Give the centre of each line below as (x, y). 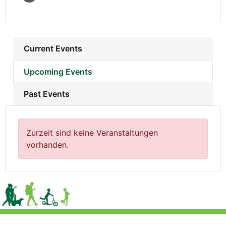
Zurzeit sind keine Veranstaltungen (92, 132)
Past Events (46, 94)
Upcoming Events (58, 71)
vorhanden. (47, 145)
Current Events (53, 48)
